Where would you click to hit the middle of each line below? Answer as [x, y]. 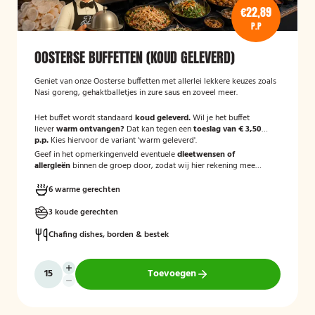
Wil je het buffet [220, 118]
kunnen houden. [62, 177]
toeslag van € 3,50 [227, 129]
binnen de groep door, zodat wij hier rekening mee [163, 166]
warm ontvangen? [90, 129]
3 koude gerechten [83, 212]
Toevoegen [172, 274]
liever [45, 129]
